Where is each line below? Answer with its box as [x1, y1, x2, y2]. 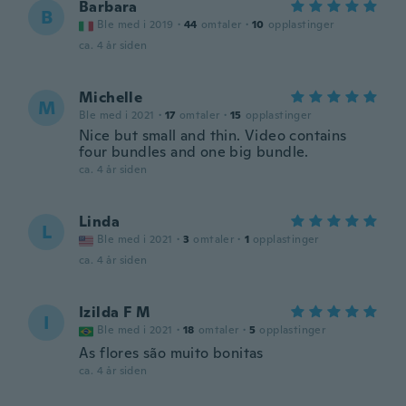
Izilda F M [79, 303, 150, 322]
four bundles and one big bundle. [79, 142, 309, 161]
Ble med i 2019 [97, 17, 174, 32]
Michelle [79, 88, 143, 107]
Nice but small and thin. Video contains [79, 126, 347, 145]
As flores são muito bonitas [79, 343, 264, 362]
